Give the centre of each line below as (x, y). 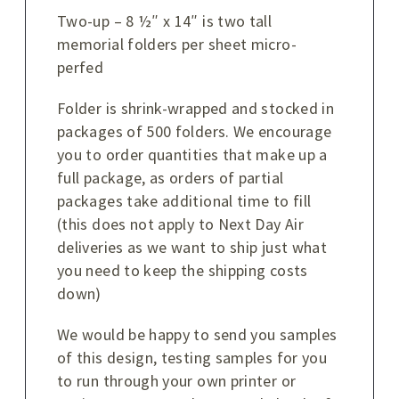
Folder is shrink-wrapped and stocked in (196, 108)
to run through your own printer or (177, 381)
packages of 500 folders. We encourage (195, 131)
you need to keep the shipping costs (183, 270)
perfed (81, 67)
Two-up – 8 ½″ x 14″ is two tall (165, 21)
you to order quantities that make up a (192, 155)
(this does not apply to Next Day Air (180, 224)
